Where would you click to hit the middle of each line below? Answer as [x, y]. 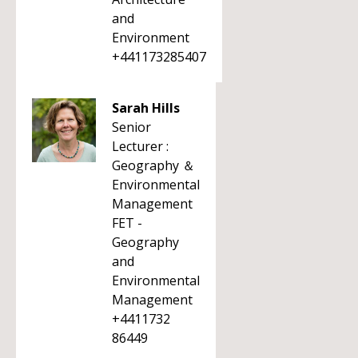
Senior [131, 127]
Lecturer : [140, 146]
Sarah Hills [146, 108]
